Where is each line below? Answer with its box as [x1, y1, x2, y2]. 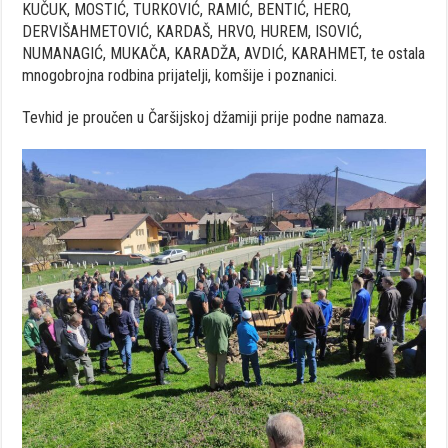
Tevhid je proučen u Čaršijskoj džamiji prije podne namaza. [22, 107, 388, 127]
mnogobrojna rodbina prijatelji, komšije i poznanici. [22, 65, 338, 85]
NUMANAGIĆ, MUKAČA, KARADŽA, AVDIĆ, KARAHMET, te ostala [22, 43, 426, 63]
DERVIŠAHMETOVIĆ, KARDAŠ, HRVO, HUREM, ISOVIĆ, [22, 21, 363, 41]
